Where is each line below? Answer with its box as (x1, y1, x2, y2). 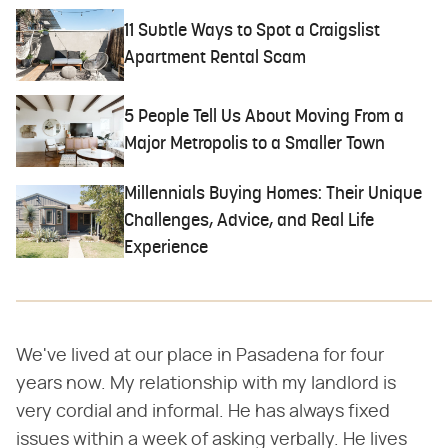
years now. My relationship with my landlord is (16, 374, 396, 393)
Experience (124, 238, 209, 258)
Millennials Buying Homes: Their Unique (124, 184, 423, 204)
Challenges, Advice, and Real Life (124, 211, 375, 231)
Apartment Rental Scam (124, 49, 307, 69)
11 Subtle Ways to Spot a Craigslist (124, 22, 381, 42)
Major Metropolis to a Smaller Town (124, 135, 386, 155)
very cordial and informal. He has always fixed (16, 402, 390, 421)
